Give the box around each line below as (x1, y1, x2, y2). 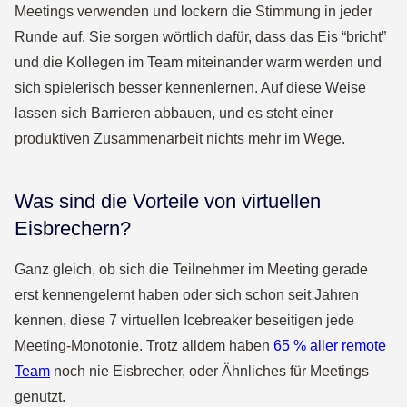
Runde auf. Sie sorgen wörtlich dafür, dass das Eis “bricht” (15, 29, 386, 45)
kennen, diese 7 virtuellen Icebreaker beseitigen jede (15, 313, 354, 328)
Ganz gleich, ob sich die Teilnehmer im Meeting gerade (15, 262, 368, 277)
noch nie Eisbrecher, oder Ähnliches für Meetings (50, 363, 369, 379)
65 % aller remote (273, 338, 386, 353)
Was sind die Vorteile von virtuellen (15, 190, 321, 213)
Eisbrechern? (15, 217, 131, 240)
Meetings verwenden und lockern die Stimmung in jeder (15, 4, 372, 19)
